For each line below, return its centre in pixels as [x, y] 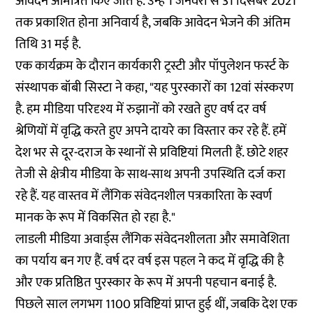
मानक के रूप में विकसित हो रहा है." [96, 218]
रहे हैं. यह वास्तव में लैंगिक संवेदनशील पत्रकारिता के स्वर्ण [144, 196]
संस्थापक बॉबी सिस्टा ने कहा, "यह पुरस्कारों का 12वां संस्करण [155, 88]
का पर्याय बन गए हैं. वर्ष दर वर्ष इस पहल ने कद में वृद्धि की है [150, 261]
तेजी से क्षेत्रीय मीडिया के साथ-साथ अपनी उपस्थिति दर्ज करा [151, 174]
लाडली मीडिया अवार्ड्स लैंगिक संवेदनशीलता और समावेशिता [153, 239]
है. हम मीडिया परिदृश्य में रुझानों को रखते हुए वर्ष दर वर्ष [141, 109]
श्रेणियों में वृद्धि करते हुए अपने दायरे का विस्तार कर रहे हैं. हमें [151, 131]
